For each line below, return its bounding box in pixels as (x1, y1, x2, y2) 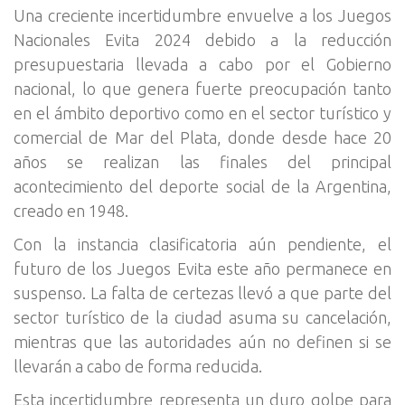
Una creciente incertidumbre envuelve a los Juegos (14, 6, 391, 24)
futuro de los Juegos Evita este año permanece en (14, 259, 391, 278)
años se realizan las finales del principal (14, 153, 391, 171)
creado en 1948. (14, 202, 128, 220)
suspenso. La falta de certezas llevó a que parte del (14, 284, 391, 302)
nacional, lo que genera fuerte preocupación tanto (14, 80, 391, 98)
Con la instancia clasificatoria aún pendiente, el (14, 235, 391, 253)
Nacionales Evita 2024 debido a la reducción (14, 31, 391, 49)
